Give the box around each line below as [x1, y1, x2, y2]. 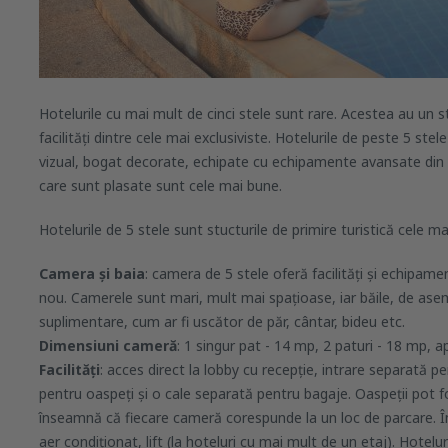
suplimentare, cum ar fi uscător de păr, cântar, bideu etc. [39, 312, 405, 331]
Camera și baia [39, 264, 145, 283]
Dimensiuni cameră [39, 336, 177, 355]
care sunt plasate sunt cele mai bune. [39, 176, 282, 195]
